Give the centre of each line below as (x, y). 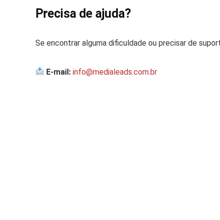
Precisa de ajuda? (83, 13)
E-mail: (59, 72)
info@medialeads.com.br (115, 72)
